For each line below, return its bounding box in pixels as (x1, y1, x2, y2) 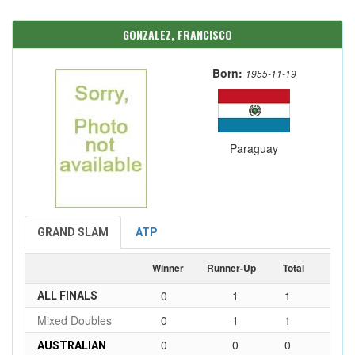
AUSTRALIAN (37, 339, 106, 352)
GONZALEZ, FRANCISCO (123, 26, 232, 43)
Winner (152, 261, 184, 275)
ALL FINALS (37, 289, 97, 302)
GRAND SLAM (37, 226, 109, 239)
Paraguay (230, 140, 278, 156)
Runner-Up (207, 261, 256, 275)
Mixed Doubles (37, 312, 112, 328)
